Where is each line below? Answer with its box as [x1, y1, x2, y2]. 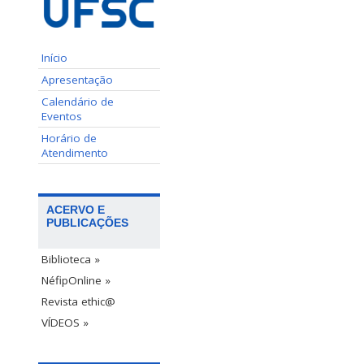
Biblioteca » [41, 251, 100, 266]
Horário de [41, 130, 97, 145]
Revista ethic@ [41, 293, 115, 309]
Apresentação [41, 71, 113, 87]
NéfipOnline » [41, 272, 110, 288]
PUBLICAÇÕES [46, 215, 128, 229]
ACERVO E [46, 202, 105, 216]
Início [41, 50, 67, 65]
